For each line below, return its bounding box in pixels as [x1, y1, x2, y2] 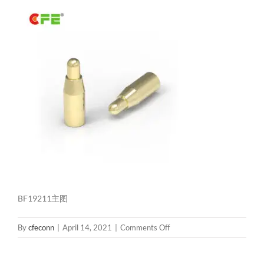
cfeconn [28, 222, 54, 232]
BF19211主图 [18, 193, 68, 203]
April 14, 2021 [62, 222, 112, 232]
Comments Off [120, 222, 170, 232]
